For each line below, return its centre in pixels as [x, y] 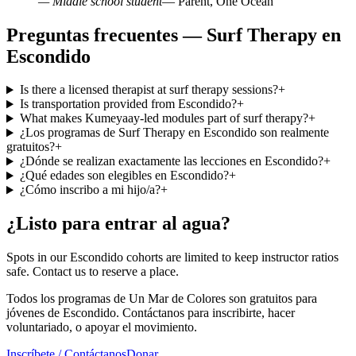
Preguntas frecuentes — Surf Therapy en [174, 35]
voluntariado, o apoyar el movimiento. [102, 327]
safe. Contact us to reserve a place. [93, 272]
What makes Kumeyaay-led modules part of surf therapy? [164, 118]
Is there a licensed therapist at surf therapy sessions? [149, 90]
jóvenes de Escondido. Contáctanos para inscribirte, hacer [151, 313]
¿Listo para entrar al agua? [118, 224]
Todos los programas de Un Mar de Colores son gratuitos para [162, 299]
